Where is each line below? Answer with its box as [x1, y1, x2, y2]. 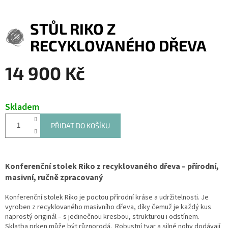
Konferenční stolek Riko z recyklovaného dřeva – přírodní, [5, 160, 219, 172]
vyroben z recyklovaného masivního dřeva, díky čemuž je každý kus [5, 202, 211, 212]
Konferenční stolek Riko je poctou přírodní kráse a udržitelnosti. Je [5, 192, 209, 203]
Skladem [5, 100, 39, 113]
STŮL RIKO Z [30, 19, 116, 38]
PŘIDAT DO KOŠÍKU [51, 121, 110, 130]
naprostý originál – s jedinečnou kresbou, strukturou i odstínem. [5, 211, 199, 222]
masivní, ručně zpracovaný [5, 172, 103, 183]
